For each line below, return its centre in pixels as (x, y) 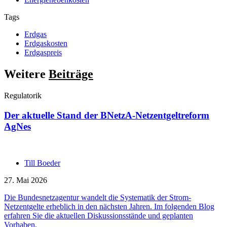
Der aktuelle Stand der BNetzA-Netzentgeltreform (107, 115)
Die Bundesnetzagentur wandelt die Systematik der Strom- (98, 198)
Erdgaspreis (43, 53)
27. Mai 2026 (26, 180)
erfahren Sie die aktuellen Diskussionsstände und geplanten (99, 216)
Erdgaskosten (46, 44)
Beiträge (71, 74)
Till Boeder (42, 163)
